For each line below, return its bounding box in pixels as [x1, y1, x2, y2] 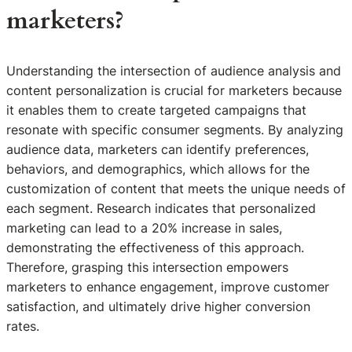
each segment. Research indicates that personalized [6, 200, 316, 217]
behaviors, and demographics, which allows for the [6, 161, 310, 178]
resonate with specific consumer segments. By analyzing [6, 122, 343, 138]
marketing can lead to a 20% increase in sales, [6, 220, 282, 236]
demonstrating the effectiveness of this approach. [6, 240, 304, 256]
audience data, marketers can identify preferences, [6, 141, 309, 158]
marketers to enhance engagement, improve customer [6, 279, 329, 295]
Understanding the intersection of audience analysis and [6, 63, 341, 79]
